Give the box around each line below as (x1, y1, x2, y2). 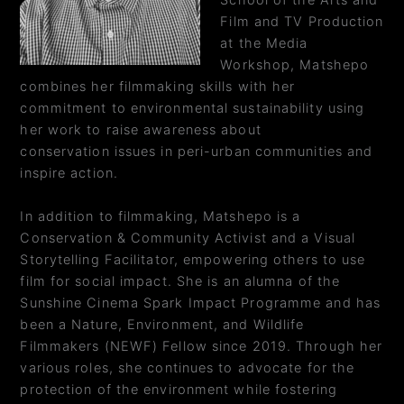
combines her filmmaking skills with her (20, 78, 296, 96)
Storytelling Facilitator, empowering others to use (20, 251, 366, 268)
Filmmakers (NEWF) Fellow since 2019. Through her (20, 337, 383, 354)
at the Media (220, 35, 308, 52)
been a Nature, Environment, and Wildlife (20, 316, 305, 333)
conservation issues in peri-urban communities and (20, 143, 373, 161)
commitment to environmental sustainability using (20, 100, 365, 117)
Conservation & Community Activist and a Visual (20, 229, 356, 246)
